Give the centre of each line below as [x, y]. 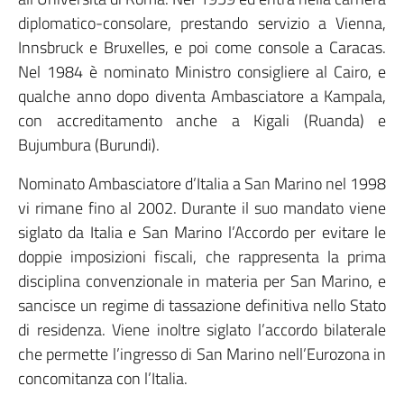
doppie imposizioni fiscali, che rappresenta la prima [202, 257]
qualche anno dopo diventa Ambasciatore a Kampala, [202, 96]
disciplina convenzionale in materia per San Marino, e [202, 281]
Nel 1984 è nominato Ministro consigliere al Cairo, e [202, 72]
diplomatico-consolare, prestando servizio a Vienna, [202, 23]
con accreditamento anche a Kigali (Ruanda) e [202, 120]
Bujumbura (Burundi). [89, 145]
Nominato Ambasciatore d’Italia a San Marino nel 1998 [202, 184]
